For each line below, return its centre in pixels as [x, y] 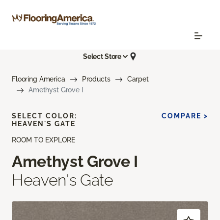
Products [96, 79]
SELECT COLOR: [44, 116]
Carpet [138, 79]
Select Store [102, 56]
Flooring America [39, 79]
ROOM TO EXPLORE [43, 140]
